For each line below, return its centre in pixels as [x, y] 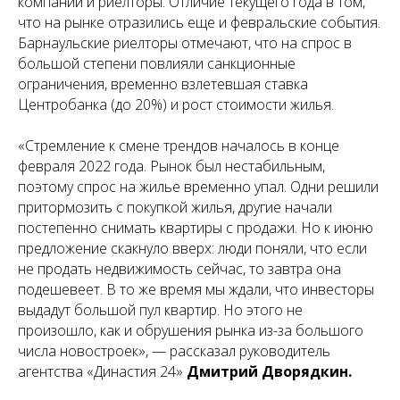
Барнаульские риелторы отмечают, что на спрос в [185, 43]
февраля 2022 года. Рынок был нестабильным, [171, 166]
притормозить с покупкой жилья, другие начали [175, 207]
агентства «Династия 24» [102, 371]
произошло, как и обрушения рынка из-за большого [191, 330]
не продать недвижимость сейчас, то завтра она [179, 269]
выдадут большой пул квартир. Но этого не [160, 310]
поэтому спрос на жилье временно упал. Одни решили [198, 187]
